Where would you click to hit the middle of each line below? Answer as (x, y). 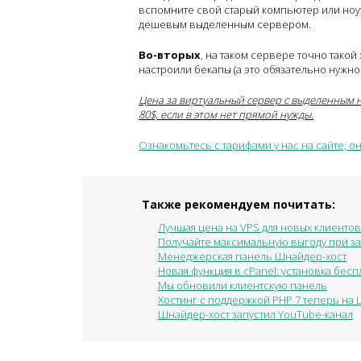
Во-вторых (170, 55)
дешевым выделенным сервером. (226, 25)
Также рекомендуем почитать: (239, 205)
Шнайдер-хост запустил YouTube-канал (255, 315)
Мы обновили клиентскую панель (243, 286)
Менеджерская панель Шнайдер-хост (252, 257)
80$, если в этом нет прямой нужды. (226, 115)
